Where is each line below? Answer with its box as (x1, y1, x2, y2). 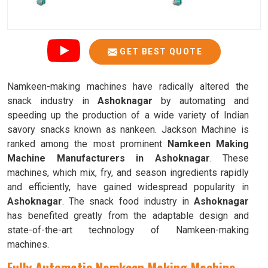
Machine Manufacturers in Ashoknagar (7, 153, 210, 164)
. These (209, 153, 249, 164)
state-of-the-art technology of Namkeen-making (7, 224, 249, 236)
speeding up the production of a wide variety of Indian (7, 109, 249, 121)
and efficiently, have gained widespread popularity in (7, 181, 249, 193)
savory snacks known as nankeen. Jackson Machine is (7, 124, 249, 135)
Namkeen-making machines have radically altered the (7, 81, 249, 92)
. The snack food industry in (62, 196, 194, 207)
